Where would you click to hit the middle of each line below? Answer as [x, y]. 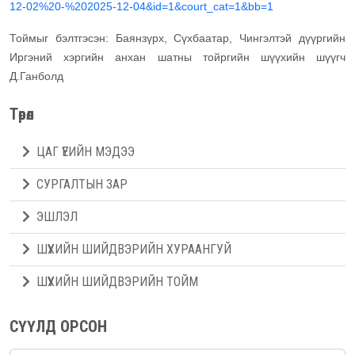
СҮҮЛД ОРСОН [58, 327]
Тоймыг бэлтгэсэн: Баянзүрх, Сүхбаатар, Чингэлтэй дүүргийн [177, 38]
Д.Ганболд [36, 76]
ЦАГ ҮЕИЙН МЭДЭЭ [86, 152]
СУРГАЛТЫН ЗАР [82, 185]
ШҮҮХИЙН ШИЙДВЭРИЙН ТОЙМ [117, 282]
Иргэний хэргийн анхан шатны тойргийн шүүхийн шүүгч [177, 57]
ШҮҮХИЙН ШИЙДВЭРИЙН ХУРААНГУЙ [134, 250]
